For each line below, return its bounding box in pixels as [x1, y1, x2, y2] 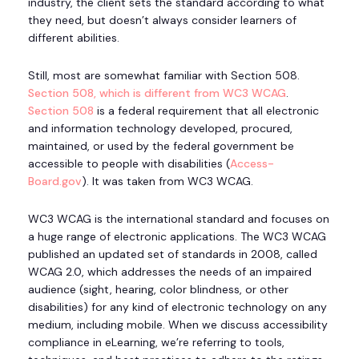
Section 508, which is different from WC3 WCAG [28, 86, 286, 101]
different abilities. [28, 30, 119, 46]
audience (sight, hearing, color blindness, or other [28, 282, 288, 297]
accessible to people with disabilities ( [28, 156, 230, 171]
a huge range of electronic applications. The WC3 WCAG [28, 229, 326, 244]
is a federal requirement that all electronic [94, 103, 319, 119]
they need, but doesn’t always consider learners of [28, 13, 296, 28]
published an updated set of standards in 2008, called [28, 247, 317, 262]
